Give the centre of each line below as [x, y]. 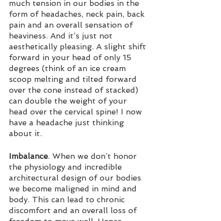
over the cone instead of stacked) [75, 90]
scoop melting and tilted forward [74, 79]
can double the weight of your [69, 101]
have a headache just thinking [68, 122]
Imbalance [28, 156]
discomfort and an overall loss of [74, 210]
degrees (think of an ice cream [69, 68]
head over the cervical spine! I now [77, 111]
